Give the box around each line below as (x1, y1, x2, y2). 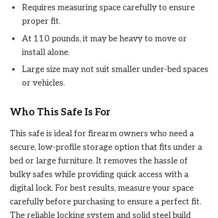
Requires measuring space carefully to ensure (22, 3, 195, 13)
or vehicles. (22, 78, 65, 89)
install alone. (22, 47, 70, 57)
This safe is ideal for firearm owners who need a (10, 129, 194, 139)
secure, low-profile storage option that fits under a (10, 143, 202, 153)
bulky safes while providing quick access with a (10, 170, 188, 180)
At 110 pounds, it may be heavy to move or (22, 34, 187, 44)
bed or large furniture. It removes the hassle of (10, 156, 188, 166)
